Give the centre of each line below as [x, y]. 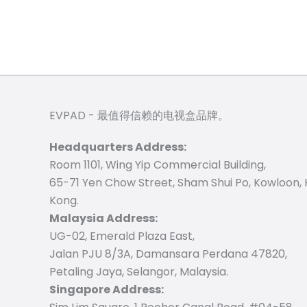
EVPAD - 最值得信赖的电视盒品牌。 [139, 115]
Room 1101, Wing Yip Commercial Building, [158, 164]
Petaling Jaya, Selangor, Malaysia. [139, 271]
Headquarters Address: [118, 147]
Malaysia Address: [103, 218]
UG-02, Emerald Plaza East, [122, 236]
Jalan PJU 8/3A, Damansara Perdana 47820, [168, 254]
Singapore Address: [107, 289]
